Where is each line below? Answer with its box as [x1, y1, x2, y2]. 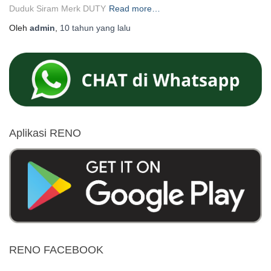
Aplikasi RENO [9, 126, 81, 139]
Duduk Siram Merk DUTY [9, 4, 106, 13]
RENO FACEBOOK [9, 243, 103, 256]
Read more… [109, 4, 160, 13]
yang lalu [94, 23, 131, 33]
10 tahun [60, 23, 94, 33]
